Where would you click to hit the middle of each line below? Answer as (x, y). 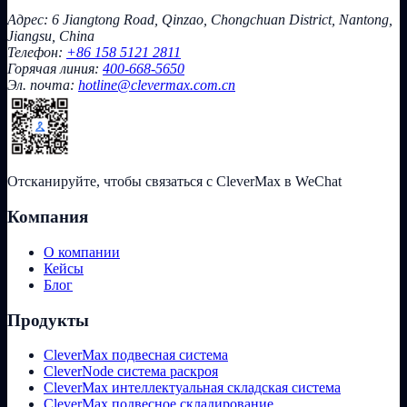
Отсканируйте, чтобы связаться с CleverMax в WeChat (174, 182)
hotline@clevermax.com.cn (157, 85)
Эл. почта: (43, 85)
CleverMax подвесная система (136, 355)
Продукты (48, 320)
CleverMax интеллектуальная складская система (192, 388)
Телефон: (37, 53)
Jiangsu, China (51, 36)
